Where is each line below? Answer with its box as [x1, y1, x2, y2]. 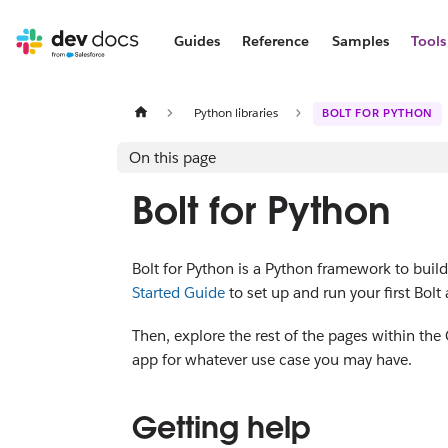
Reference [242, 32, 310, 50]
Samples [331, 32, 389, 50]
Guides [173, 32, 220, 50]
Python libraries [193, 103, 278, 121]
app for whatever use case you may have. [132, 349, 412, 369]
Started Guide [132, 283, 225, 303]
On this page [129, 147, 216, 167]
